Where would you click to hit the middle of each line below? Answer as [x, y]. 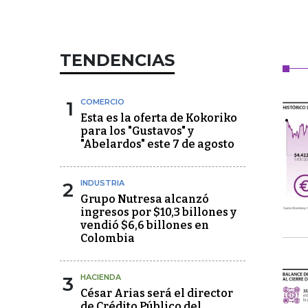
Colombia [108, 238]
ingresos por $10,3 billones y [158, 212]
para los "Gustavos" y [137, 131]
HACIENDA [101, 277]
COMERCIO [102, 102]
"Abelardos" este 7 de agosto [157, 144]
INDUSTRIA [102, 183]
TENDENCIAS [117, 60]
